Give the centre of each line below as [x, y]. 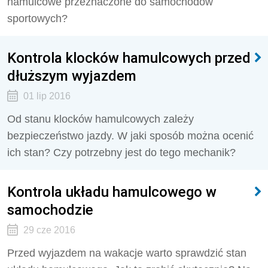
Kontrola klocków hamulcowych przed [129, 58]
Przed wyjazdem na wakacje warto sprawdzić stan [127, 253]
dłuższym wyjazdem [72, 76]
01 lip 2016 [47, 96]
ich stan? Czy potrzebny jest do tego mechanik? [121, 153]
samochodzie [50, 210]
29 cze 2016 [49, 230]
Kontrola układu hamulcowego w [112, 192]
